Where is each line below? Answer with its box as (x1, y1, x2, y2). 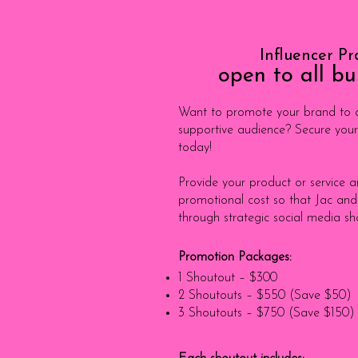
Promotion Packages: (178, 251, 292, 264)
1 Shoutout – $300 (178, 272, 277, 284)
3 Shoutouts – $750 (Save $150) (178, 307, 355, 320)
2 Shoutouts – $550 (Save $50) (178, 289, 352, 302)
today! (178, 141, 212, 154)
